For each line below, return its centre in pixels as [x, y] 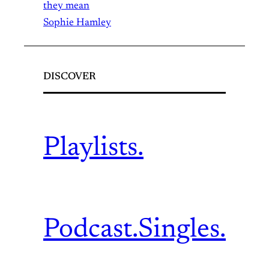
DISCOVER [69, 77]
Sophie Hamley [77, 23]
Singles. [182, 230]
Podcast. [91, 230]
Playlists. [93, 149]
